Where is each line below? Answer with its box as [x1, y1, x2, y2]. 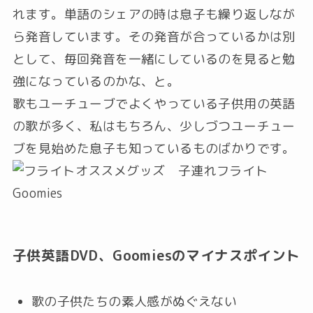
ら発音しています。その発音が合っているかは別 [12, 28, 296, 46]
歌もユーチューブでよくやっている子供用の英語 [12, 95, 296, 113]
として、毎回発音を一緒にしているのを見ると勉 [12, 50, 296, 68]
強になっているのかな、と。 [12, 73, 180, 91]
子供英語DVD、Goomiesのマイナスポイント [12, 246, 300, 265]
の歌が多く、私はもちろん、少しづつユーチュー [12, 117, 296, 136]
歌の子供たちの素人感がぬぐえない [31, 292, 238, 310]
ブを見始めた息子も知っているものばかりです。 [12, 140, 296, 158]
